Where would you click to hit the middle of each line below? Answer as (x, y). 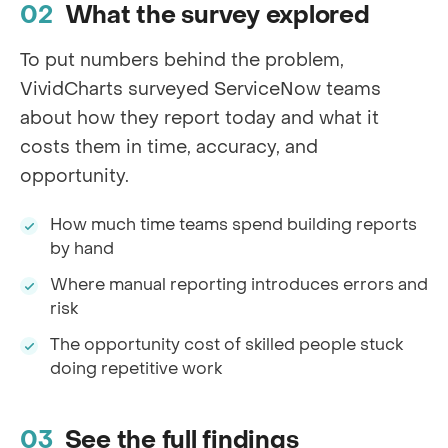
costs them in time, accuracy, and (169, 148)
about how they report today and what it (199, 119)
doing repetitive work (136, 369)
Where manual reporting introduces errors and (239, 285)
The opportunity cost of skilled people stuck (226, 345)
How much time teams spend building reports (233, 225)
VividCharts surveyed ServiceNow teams (200, 90)
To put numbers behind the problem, (182, 61)
